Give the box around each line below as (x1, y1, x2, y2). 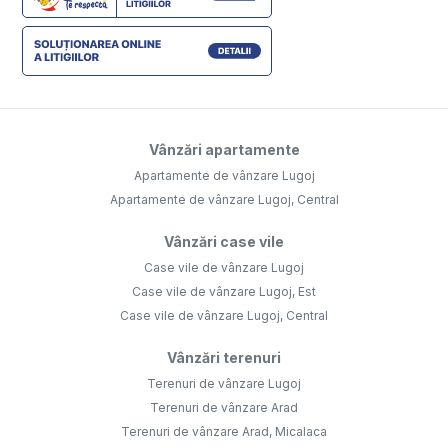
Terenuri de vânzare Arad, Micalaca (121, 424, 327, 440)
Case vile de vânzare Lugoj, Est (132, 284, 316, 300)
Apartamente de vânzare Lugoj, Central (109, 192, 339, 208)
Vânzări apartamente (148, 141, 300, 159)
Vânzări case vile (164, 233, 284, 251)
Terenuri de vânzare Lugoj (147, 376, 301, 392)
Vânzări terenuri (167, 349, 281, 367)
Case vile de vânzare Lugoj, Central (120, 308, 328, 324)
